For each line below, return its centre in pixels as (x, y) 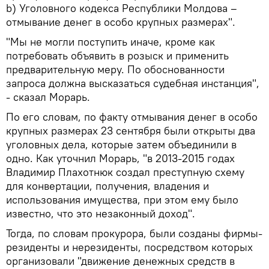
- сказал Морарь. (48, 97)
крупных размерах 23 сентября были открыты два (131, 130)
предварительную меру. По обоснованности (115, 69)
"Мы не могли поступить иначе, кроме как (110, 41)
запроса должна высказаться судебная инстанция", (133, 83)
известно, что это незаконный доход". (101, 213)
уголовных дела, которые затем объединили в (121, 144)
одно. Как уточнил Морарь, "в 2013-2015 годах (120, 158)
